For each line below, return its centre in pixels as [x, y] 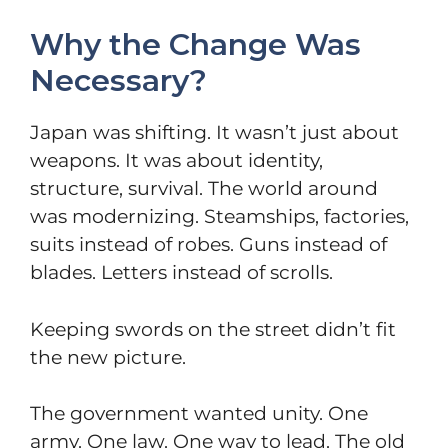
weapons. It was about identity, [176, 161]
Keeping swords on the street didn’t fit [213, 329]
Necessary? [118, 81]
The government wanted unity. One [199, 414]
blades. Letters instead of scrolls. [181, 273]
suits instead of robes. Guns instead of [208, 245]
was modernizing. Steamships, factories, [219, 217]
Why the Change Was [195, 45]
